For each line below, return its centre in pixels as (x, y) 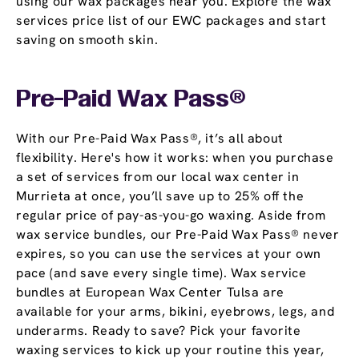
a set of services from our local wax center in (158, 177)
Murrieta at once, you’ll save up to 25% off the (160, 196)
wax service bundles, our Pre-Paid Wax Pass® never (178, 235)
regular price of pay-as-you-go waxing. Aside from (171, 216)
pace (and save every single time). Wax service (161, 273)
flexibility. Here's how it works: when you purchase (175, 158)
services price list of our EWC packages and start (171, 21)
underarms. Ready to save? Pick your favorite (159, 331)
